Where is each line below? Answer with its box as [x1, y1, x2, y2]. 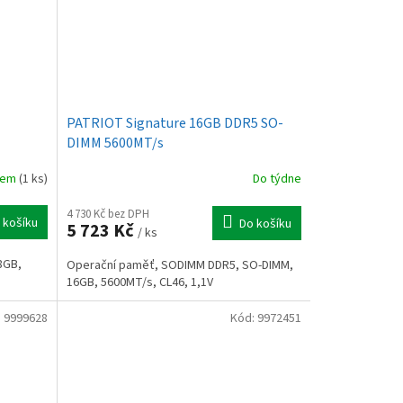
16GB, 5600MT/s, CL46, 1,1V [66, 273, 213, 291]
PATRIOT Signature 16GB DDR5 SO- [66, 112, 283, 133]
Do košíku [238, 214, 291, 233]
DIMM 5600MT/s [66, 132, 164, 153]
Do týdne [252, 170, 301, 189]
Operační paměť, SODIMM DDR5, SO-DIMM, [66, 255, 293, 274]
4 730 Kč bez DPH [66, 205, 149, 222]
